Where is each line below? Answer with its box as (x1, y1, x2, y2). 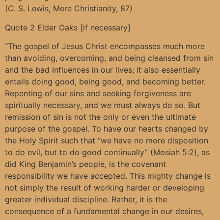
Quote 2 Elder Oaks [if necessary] (5, 22, 131, 32)
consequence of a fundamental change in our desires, (5, 206, 204, 217)
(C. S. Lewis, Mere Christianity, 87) (5, 3, 133, 14)
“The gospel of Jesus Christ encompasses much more (5, 41, 205, 52)
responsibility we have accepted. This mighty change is (5, 171, 211, 181)
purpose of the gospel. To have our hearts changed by (5, 124, 208, 134)
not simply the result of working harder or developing (5, 183, 204, 193)
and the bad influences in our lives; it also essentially (5, 65, 200, 75)
